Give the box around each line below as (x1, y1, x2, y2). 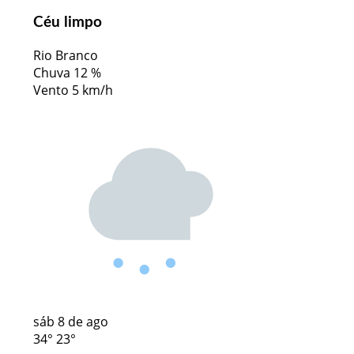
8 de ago (57, 312, 108, 330)
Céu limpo (32, 15, 102, 31)
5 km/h (71, 81, 113, 99)
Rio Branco (32, 47, 98, 64)
